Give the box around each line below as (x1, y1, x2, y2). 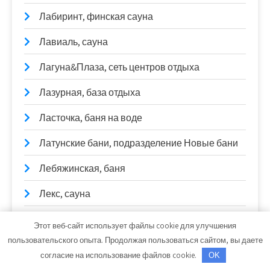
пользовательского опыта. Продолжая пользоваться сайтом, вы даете (7, 234, 263, 245)
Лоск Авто (39, 213, 84, 226)
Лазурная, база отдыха (39, 86, 140, 99)
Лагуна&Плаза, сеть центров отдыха (39, 61, 199, 74)
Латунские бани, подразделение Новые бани (39, 137, 238, 150)
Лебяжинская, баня (39, 162, 125, 175)
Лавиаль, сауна (39, 36, 108, 49)
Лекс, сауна (39, 187, 90, 201)
